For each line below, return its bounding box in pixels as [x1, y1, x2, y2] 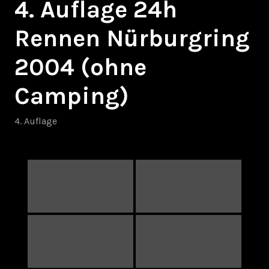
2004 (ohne [14, 52, 147, 81]
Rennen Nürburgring [14, 23, 250, 52]
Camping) [14, 81, 129, 110]
